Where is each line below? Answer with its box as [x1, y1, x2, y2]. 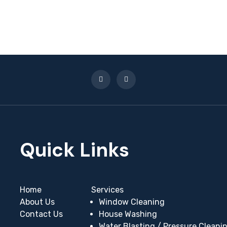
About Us [20, 197, 55, 207]
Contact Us [20, 209, 63, 219]
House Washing [99, 209, 157, 219]
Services [91, 185, 124, 195]
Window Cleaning [99, 197, 165, 207]
